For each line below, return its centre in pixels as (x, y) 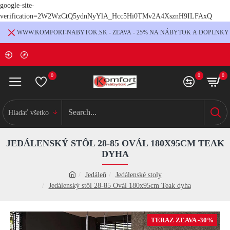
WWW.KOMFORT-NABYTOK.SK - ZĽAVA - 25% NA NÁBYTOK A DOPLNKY (123, 32)
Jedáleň (95, 175)
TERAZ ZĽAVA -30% (182, 220)
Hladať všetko (28, 112)
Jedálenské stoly (138, 175)
